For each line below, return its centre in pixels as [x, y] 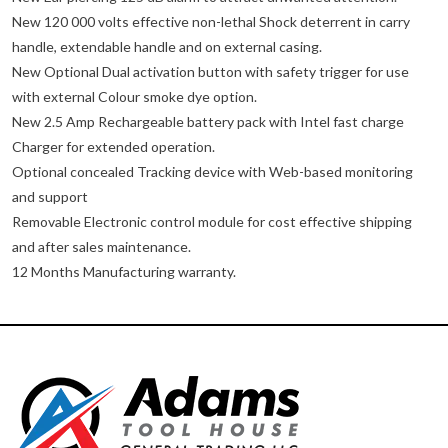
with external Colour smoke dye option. [134, 97]
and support [50, 197]
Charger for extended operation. [113, 147]
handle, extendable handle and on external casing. [167, 47]
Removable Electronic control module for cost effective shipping [212, 222]
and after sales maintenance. [101, 247]
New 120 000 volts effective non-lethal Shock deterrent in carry [211, 22]
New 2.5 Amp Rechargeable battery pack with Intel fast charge [208, 122]
